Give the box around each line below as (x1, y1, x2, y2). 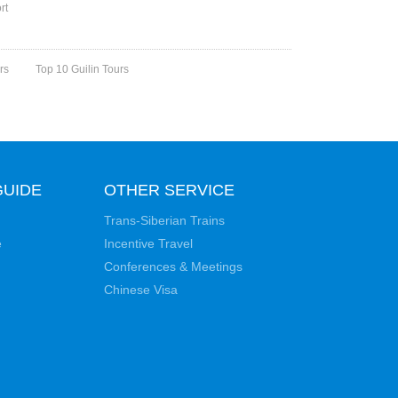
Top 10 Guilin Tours (36, 63, 130, 76)
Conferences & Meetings (104, 259, 243, 274)
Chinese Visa (104, 283, 178, 297)
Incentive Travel (104, 236, 193, 251)
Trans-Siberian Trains (104, 213, 225, 227)
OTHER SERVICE (104, 181, 235, 199)
